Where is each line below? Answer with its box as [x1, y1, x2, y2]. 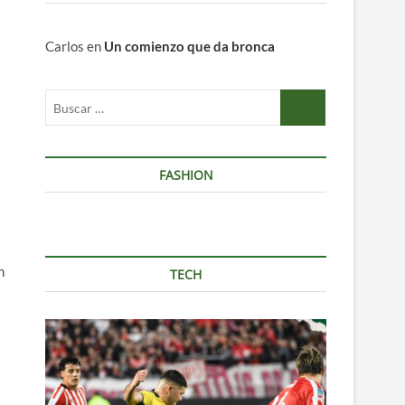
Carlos [45, 38, 84, 54]
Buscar [280, 90, 322, 107]
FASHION [158, 166, 213, 184]
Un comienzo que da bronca [104, 38, 275, 54]
